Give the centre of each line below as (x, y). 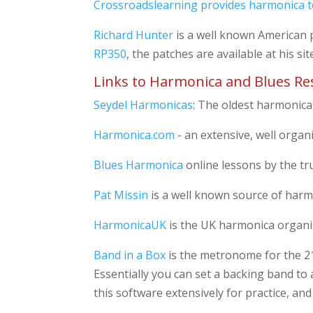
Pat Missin (121, 195)
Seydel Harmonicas (144, 104)
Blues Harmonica (139, 165)
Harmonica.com (134, 134)
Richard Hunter (134, 35)
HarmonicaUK (130, 225)
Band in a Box (130, 255)
